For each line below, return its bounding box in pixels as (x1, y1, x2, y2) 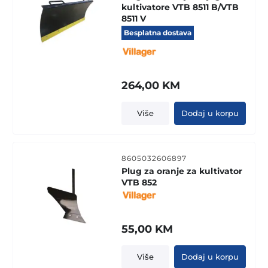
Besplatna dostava (123, 28, 191, 37)
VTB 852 (121, 176, 157, 188)
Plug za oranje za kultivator (121, 165, 242, 176)
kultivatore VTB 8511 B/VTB (121, 2, 239, 13)
